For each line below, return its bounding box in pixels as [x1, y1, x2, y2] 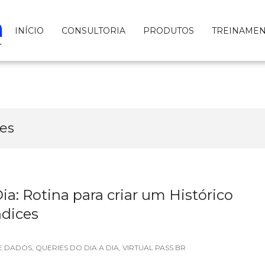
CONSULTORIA [62, 25, 125, 36]
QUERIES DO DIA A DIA [35, 243, 119, 253]
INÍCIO [15, 25, 44, 36]
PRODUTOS [143, 25, 194, 36]
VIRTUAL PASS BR [122, 243, 186, 253]
